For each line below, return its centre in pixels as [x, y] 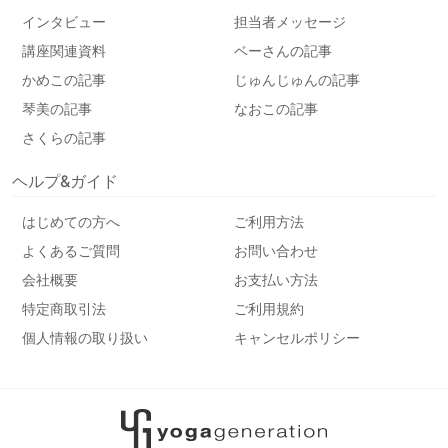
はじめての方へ [71, 221]
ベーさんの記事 [283, 50]
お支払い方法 [276, 279]
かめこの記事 [64, 79]
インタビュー [64, 21]
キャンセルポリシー [297, 337]
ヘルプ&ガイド [65, 180]
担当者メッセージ [290, 21]
